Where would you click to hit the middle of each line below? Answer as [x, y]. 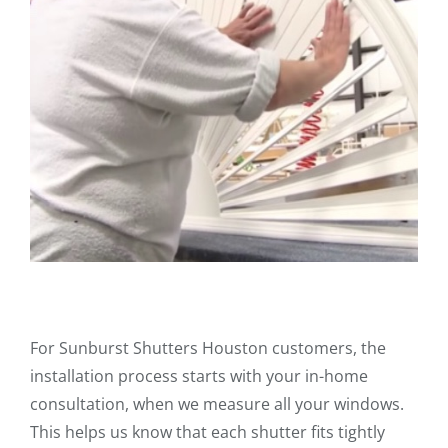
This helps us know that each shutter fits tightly [207, 431]
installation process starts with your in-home [199, 375]
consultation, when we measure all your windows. [217, 403]
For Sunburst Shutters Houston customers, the [208, 347]
